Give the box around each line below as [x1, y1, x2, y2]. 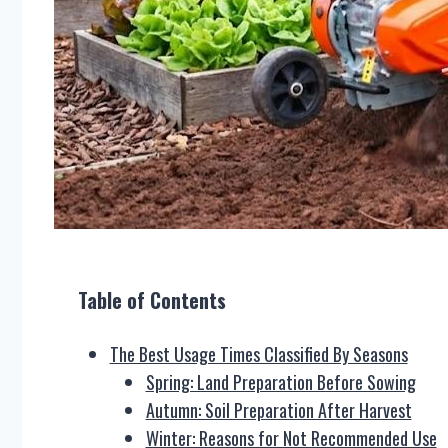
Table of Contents [78, 285, 226, 315]
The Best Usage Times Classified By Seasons [109, 341, 408, 367]
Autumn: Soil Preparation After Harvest [145, 397, 412, 423]
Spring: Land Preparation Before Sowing [145, 369, 416, 395]
